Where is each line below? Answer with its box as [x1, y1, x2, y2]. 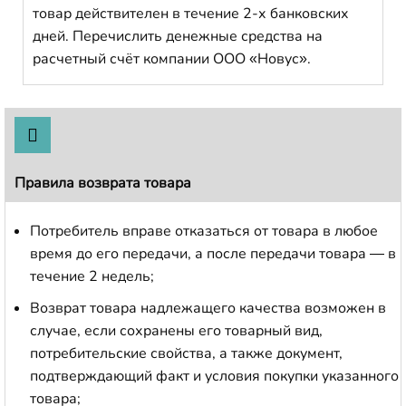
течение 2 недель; [30, 266, 154, 286]
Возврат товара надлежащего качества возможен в [30, 297, 386, 318]
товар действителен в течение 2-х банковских [33, 3, 349, 24]
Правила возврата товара [14, 172, 191, 193]
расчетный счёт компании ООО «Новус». [33, 48, 311, 69]
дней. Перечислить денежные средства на [33, 25, 323, 46]
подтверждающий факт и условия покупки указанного [30, 365, 399, 386]
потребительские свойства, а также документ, [30, 343, 343, 363]
